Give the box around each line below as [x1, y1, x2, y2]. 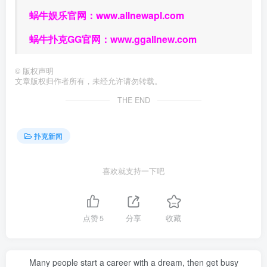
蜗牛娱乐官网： [29, 8, 96, 22]
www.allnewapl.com [96, 8, 184, 22]
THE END [117, 94, 150, 105]
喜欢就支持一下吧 [103, 165, 164, 176]
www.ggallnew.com [110, 32, 197, 46]
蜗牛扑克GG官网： [29, 32, 110, 46]
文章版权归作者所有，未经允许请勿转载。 [15, 75, 162, 86]
